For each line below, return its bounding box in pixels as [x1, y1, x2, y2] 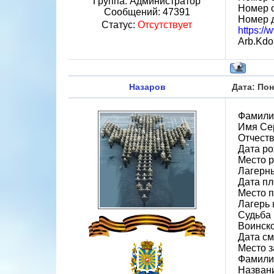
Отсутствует [138, 20, 192, 30]
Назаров [128, 82, 166, 92]
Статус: [102, 20, 138, 30]
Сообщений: [103, 7, 163, 17]
